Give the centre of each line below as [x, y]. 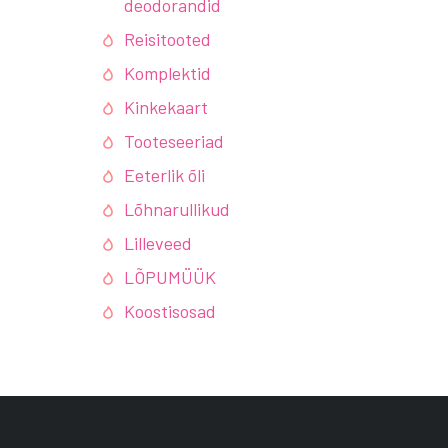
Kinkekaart [166, 107]
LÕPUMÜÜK [170, 277]
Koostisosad [170, 311]
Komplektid [167, 73]
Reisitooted [167, 39]
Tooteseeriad [174, 141]
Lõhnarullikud [177, 209]
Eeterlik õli [164, 175]
